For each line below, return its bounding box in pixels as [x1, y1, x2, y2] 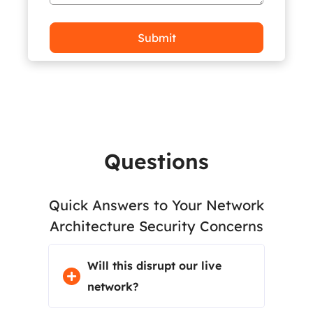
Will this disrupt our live [87, 259, 221, 272]
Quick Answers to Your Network [49, 196, 264, 214]
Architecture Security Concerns [50, 217, 263, 235]
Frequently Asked [65, 123, 248, 150]
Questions [104, 148, 209, 175]
